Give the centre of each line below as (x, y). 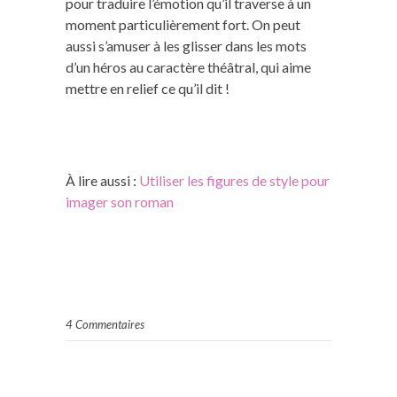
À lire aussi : (102, 180)
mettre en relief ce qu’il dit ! (148, 88)
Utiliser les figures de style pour (234, 180)
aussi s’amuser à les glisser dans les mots (186, 45)
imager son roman (120, 201)
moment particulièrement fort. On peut (183, 24)
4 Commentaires (105, 324)
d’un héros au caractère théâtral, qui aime (188, 66)
